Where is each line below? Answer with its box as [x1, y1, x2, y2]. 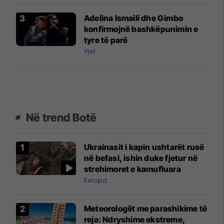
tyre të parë [84, 34, 128, 45]
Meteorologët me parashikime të [84, 203, 207, 213]
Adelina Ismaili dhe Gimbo [84, 12, 183, 23]
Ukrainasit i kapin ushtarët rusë [84, 141, 204, 152]
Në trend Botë [26, 110, 97, 124]
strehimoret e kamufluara [84, 163, 181, 174]
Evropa [84, 175, 107, 185]
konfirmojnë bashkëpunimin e [84, 23, 198, 34]
